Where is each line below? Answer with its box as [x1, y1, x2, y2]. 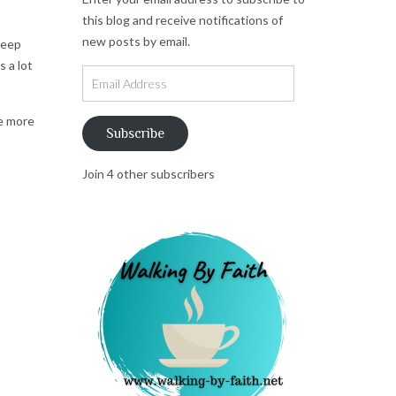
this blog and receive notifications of [81, 12, 283, 27]
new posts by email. [81, 34, 190, 49]
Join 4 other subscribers [81, 166, 215, 182]
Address [80, 88, 128, 104]
